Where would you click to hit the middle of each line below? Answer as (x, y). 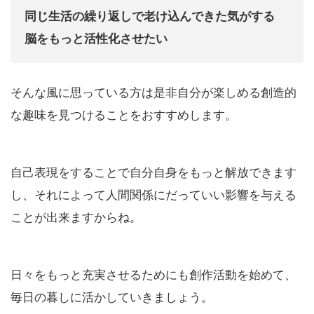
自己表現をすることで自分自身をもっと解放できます (153, 171)
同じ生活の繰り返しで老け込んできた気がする (150, 15)
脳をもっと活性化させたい (96, 37)
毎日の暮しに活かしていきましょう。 (112, 296)
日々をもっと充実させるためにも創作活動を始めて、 (153, 273)
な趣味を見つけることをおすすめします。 (124, 114)
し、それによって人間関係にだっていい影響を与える (153, 193)
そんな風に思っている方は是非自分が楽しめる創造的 (153, 91)
